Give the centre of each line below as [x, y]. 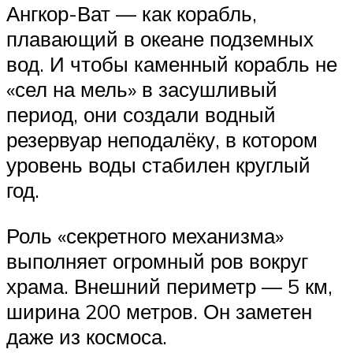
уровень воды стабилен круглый [158, 165]
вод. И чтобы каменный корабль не [172, 64]
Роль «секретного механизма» [145, 235]
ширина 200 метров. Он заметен [159, 311]
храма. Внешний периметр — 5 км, [169, 286]
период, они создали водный [141, 115]
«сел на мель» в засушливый [142, 89]
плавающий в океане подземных [160, 39]
